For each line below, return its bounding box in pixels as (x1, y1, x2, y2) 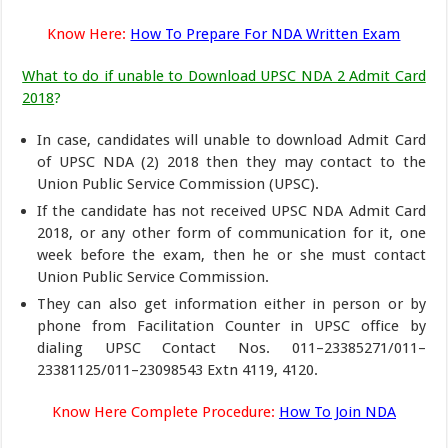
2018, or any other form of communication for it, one (37, 223, 426, 242)
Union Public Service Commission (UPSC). (37, 174, 320, 193)
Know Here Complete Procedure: (51, 402, 275, 421)
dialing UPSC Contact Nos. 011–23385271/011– (37, 338, 426, 357)
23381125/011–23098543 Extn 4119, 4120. (37, 360, 319, 379)
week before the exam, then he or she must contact (37, 245, 426, 264)
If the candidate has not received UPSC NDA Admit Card (37, 201, 426, 220)
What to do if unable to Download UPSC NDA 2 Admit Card (22, 66, 426, 85)
